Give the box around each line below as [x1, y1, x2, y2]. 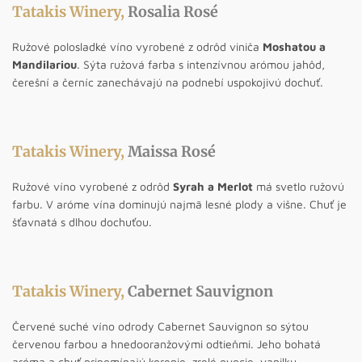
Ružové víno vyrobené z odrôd [12, 179, 173, 193]
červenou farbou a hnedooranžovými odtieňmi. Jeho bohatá [12, 336, 321, 351]
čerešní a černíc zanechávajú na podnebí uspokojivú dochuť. [12, 74, 323, 89]
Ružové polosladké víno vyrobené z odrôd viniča [12, 39, 263, 53]
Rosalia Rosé [128, 2, 218, 21]
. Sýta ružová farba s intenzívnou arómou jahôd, [77, 57, 325, 71]
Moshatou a [263, 39, 326, 53]
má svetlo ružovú [253, 179, 344, 193]
